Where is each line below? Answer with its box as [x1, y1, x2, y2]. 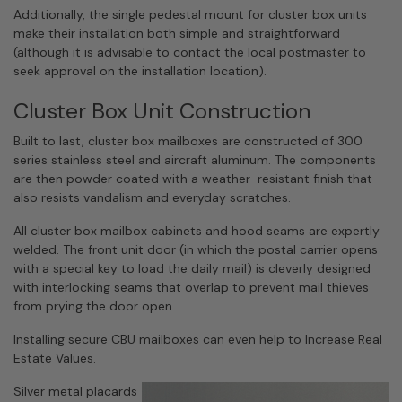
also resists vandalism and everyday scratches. [13, 189, 291, 205]
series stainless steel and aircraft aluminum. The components [13, 152, 376, 168]
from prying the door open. [13, 298, 175, 314]
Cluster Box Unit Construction [13, 97, 310, 125]
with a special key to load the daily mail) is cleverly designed [13, 260, 371, 276]
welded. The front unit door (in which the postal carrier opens [13, 241, 378, 258]
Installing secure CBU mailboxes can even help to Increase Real [13, 331, 382, 347]
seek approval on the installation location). [13, 63, 267, 79]
